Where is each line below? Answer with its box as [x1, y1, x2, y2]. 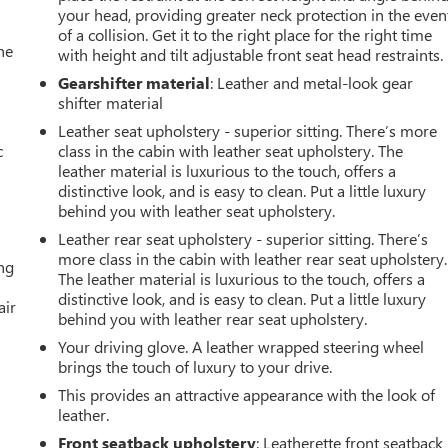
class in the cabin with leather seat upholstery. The [58, 139, 404, 161]
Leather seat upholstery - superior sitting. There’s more [58, 119, 438, 141]
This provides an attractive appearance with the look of [58, 383, 436, 405]
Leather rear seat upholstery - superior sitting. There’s [58, 227, 429, 249]
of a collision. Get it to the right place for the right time [58, 23, 433, 45]
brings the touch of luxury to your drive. [58, 355, 333, 377]
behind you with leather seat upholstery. [58, 199, 336, 221]
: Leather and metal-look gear [210, 71, 414, 93]
